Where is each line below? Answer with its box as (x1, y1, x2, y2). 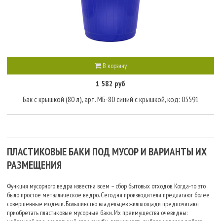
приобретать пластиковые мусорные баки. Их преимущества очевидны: (7, 208, 187, 217)
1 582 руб (96, 78, 125, 88)
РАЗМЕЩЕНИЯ (7, 158, 62, 172)
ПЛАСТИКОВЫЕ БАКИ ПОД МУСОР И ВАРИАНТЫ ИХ (7, 145, 207, 158)
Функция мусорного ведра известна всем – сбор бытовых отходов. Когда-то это (7, 182, 206, 190)
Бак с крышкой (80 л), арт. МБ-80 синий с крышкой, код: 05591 (22, 94, 199, 104)
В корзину (101, 61, 127, 70)
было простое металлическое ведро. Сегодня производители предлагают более (7, 190, 210, 199)
